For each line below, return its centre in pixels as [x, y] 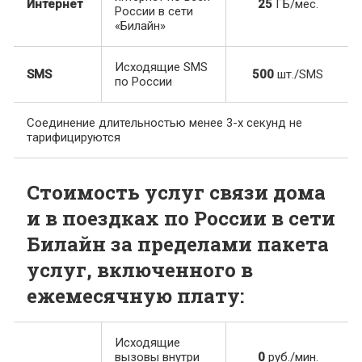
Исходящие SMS [161, 67]
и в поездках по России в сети [181, 219]
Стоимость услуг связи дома [176, 193]
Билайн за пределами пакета [178, 244]
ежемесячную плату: [135, 296]
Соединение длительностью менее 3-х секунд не [164, 123]
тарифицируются [74, 138]
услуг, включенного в [140, 270]
